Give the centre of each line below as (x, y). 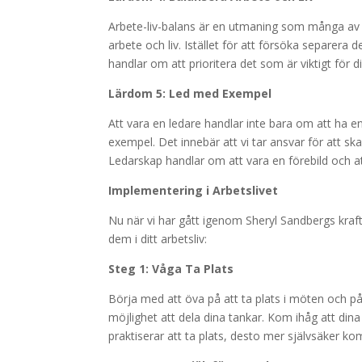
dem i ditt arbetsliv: (158, 239)
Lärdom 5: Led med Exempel (190, 93)
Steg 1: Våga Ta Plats (171, 269)
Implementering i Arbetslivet (194, 190)
